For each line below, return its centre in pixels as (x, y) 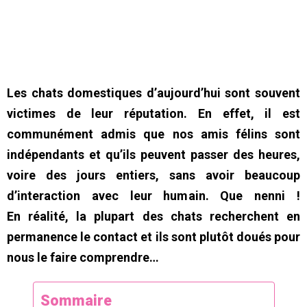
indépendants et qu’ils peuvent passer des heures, (153, 154)
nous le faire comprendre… (83, 257)
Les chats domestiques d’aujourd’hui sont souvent (153, 93)
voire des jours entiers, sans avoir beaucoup (153, 175)
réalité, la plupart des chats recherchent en (164, 216)
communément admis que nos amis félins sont (153, 134)
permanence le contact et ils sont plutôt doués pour (153, 236)
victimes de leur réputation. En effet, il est (153, 113)
